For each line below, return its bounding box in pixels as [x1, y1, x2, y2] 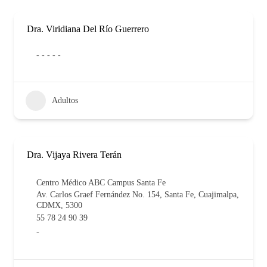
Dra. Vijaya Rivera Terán [27, 149, 122, 160]
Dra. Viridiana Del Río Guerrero [27, 23, 149, 34]
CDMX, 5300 [36, 200, 82, 210]
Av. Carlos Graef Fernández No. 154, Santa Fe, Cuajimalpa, [36, 190, 239, 199]
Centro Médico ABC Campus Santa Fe [36, 178, 166, 187]
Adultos [52, 95, 78, 105]
